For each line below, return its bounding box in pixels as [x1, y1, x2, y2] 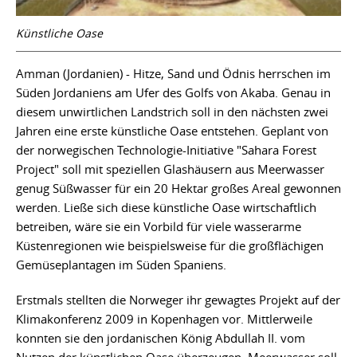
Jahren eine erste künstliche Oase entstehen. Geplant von [16, 123, 328, 139]
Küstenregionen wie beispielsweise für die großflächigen [16, 237, 324, 254]
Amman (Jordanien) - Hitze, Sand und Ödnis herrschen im [16, 65, 331, 82]
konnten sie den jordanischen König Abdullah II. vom [16, 330, 305, 347]
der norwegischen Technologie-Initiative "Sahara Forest [16, 142, 316, 159]
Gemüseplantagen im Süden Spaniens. [16, 257, 226, 273]
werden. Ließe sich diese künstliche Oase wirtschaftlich [16, 199, 316, 216]
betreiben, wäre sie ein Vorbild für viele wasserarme [16, 218, 301, 235]
